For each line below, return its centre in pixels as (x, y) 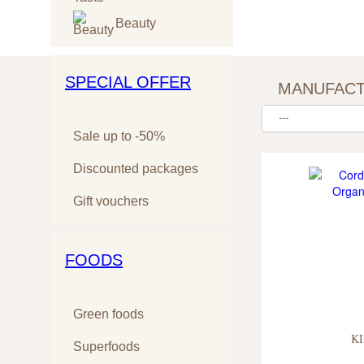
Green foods (108, 314)
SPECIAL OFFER (128, 82)
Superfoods (106, 346)
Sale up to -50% (119, 136)
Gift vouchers (111, 201)
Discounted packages (136, 168)
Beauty (134, 23)
